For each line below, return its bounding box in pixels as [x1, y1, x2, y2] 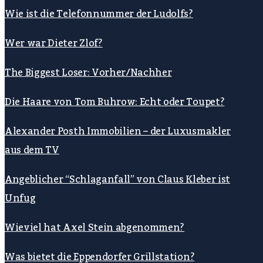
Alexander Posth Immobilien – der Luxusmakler [5, 122, 231, 141]
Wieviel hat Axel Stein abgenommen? [5, 218, 185, 238]
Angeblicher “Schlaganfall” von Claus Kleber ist [5, 170, 230, 190]
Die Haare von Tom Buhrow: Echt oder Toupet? [5, 93, 225, 112]
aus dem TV [5, 141, 59, 160]
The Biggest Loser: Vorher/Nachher [5, 63, 172, 83]
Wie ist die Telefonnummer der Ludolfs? [5, 5, 193, 24]
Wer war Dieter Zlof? [5, 34, 103, 53]
